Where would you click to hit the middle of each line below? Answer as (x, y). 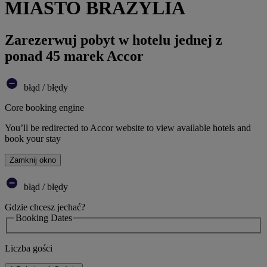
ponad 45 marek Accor (74, 56)
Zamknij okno (33, 160)
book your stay (33, 138)
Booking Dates (44, 218)
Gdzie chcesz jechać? (45, 207)
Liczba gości (29, 249)
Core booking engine (44, 107)
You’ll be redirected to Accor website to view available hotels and (128, 128)
